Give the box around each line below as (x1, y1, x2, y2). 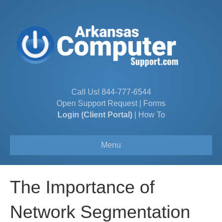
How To (138, 110, 165, 119)
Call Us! (71, 87, 102, 96)
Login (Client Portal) (57, 110, 132, 119)
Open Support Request (56, 99, 137, 108)
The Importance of (10, 176, 155, 197)
